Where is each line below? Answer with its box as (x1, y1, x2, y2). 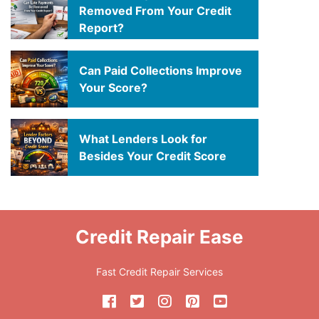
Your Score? (79, 80, 147, 95)
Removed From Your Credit (79, 4, 231, 18)
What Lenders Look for (79, 132, 207, 146)
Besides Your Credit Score (79, 149, 226, 163)
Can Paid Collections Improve (79, 63, 242, 78)
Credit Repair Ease (75, 226, 244, 248)
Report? (79, 21, 124, 35)
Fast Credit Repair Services (96, 266, 223, 278)
